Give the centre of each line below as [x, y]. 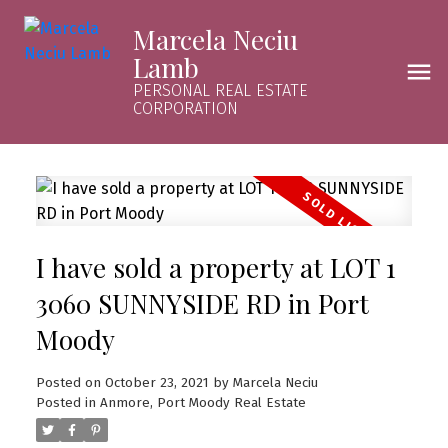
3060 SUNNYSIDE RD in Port [202, 303]
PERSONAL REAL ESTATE [220, 90]
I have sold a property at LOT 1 [215, 267]
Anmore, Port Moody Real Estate [202, 402]
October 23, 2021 [156, 382]
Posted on [70, 382]
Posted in [65, 402]
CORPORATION [185, 108]
